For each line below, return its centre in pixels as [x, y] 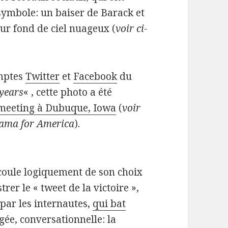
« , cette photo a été [68, 92]
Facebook [95, 77]
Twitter [43, 77]
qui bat [109, 204]
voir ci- [132, 29]
